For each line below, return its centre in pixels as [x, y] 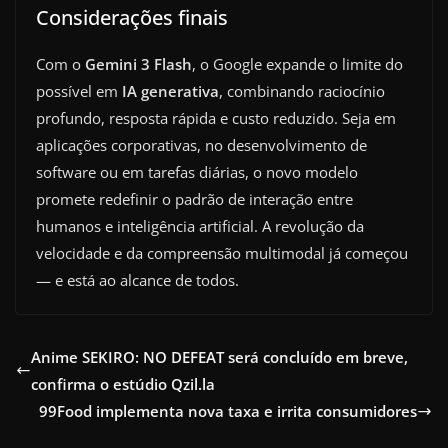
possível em [79, 90]
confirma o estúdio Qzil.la [123, 383]
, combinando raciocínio [302, 90]
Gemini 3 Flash [138, 63]
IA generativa [170, 90]
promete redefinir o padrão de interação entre [194, 198]
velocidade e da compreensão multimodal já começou [222, 252]
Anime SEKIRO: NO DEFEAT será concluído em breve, [219, 356]
